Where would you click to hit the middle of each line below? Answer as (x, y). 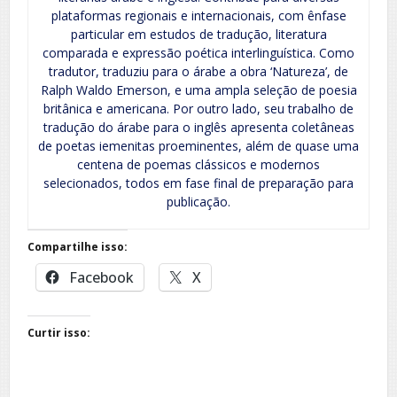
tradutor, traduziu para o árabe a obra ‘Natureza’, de (198, 72)
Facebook (101, 278)
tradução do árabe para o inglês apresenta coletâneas (198, 128)
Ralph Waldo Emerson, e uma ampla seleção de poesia (198, 90)
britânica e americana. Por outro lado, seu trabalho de (198, 109)
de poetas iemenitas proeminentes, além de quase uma (198, 146)
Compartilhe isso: (78, 247)
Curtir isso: (59, 333)
